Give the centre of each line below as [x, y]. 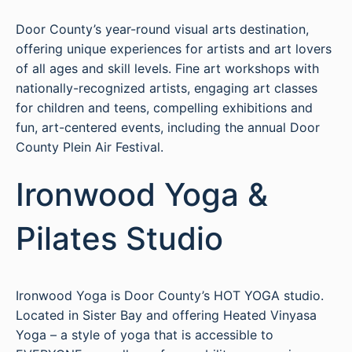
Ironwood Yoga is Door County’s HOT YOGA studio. [170, 295]
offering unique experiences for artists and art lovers [174, 49]
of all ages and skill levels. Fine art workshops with [167, 68]
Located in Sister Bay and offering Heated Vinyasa [166, 315]
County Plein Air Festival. [90, 147]
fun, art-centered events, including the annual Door [168, 127]
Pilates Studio [119, 238]
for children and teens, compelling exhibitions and [164, 108]
